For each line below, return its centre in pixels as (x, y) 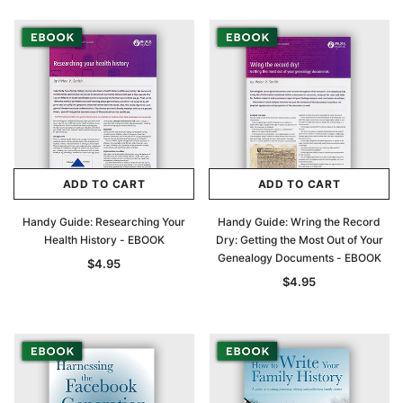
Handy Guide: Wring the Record (299, 222)
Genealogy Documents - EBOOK (299, 258)
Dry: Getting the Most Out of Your (299, 240)
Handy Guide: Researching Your (104, 222)
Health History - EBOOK (104, 240)
